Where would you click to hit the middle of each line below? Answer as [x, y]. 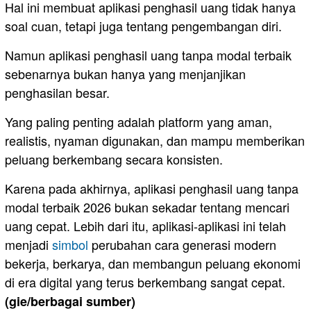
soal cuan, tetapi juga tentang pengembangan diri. [143, 25]
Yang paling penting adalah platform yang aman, [138, 121]
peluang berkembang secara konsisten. [114, 159]
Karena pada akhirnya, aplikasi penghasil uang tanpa [152, 188]
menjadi [28, 244]
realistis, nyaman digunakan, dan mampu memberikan [155, 140]
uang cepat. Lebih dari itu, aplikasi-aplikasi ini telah [145, 225]
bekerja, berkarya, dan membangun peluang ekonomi [153, 263]
